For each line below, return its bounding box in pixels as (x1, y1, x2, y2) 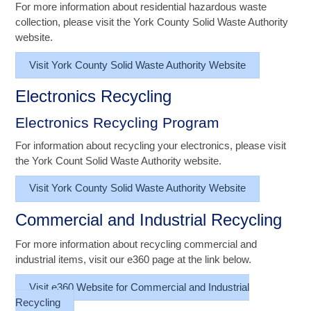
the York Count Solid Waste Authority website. (15, 154, 222, 167)
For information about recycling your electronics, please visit (15, 139, 287, 151)
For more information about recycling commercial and (15, 238, 258, 251)
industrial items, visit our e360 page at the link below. (15, 253, 252, 266)
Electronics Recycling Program (15, 115, 220, 131)
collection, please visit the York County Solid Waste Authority (15, 15, 289, 28)
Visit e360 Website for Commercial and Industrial (29, 281, 250, 294)
